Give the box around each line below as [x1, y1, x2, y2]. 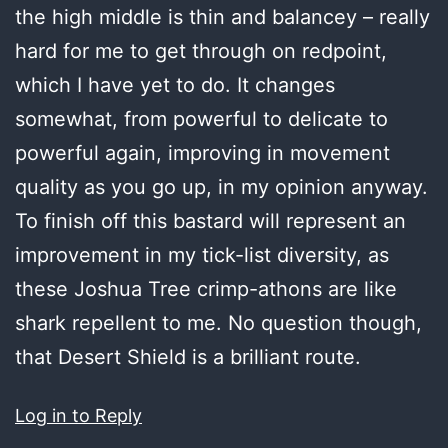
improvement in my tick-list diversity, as [15, 242, 389, 267]
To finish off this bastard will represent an [15, 208, 406, 233]
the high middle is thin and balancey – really [15, 4, 430, 29]
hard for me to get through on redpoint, [15, 38, 387, 63]
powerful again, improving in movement [15, 140, 390, 165]
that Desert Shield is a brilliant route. [15, 344, 361, 369]
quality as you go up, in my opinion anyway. [15, 174, 428, 199]
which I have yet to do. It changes [15, 72, 335, 97]
